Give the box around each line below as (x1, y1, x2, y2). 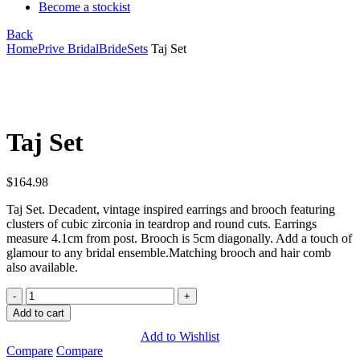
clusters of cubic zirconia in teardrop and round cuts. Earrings (6, 216, 317, 231)
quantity (25, 315, 66, 329)
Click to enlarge (6, 96, 87, 110)
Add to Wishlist (141, 329, 219, 343)
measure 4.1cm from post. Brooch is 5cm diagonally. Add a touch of (6, 231, 352, 245)
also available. (6, 260, 78, 274)
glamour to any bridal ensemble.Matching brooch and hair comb (6, 245, 331, 260)
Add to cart (13, 306, 64, 319)
